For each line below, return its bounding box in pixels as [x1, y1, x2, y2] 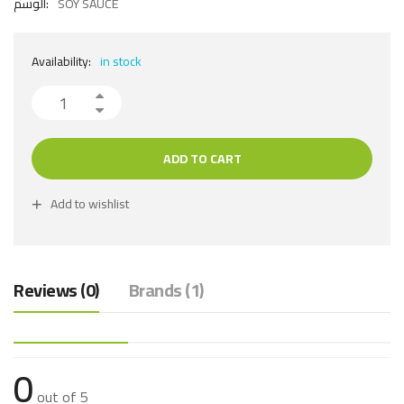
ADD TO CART [162, 147, 242, 171]
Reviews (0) [14, 273, 99, 308]
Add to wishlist [50, 192, 129, 216]
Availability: [32, 50, 91, 74]
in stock [100, 50, 142, 74]
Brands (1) [128, 273, 204, 308]
